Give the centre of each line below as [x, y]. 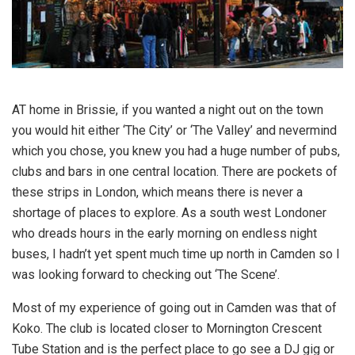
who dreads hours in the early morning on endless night [164, 233]
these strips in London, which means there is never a [157, 192]
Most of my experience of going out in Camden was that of [174, 307]
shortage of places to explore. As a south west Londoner [169, 212]
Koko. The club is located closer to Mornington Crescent [167, 328]
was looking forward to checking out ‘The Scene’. [146, 274]
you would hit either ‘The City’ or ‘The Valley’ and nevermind [174, 130]
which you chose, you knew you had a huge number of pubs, [176, 151]
